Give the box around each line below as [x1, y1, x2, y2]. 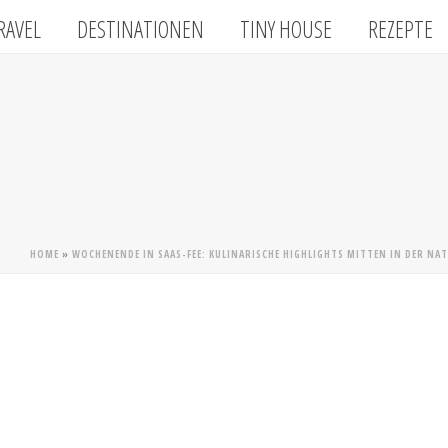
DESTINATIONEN [77, 13, 205, 46]
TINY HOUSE [240, 13, 333, 46]
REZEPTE [368, 13, 434, 46]
